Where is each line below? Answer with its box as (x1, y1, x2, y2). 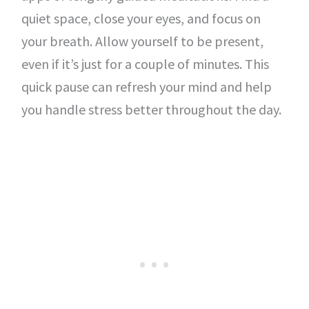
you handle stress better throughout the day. (21, 101, 281, 118)
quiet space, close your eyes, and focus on (21, 10, 261, 27)
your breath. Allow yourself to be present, (21, 32, 263, 50)
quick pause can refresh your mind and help (21, 78, 272, 95)
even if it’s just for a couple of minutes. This (21, 55, 269, 72)
